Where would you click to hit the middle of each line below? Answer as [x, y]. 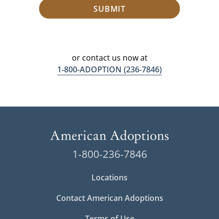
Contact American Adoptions [109, 198]
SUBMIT [109, 9]
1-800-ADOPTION [89, 70]
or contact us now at [109, 58]
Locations [109, 178]
